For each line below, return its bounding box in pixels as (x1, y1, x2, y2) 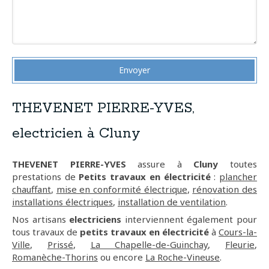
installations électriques (12, 196, 113, 208)
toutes (218, 158, 258, 171)
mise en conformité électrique (56, 183, 187, 196)
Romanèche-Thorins (12, 251, 98, 264)
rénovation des (192, 183, 258, 196)
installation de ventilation (118, 196, 226, 208)
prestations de (12, 171, 79, 183)
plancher (219, 171, 258, 183)
